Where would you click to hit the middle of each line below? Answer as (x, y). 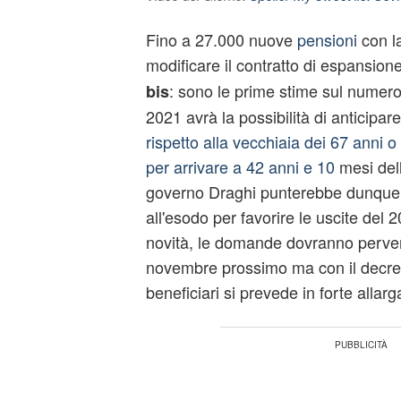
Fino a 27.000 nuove (221, 39)
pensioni (327, 39)
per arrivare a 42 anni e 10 (240, 166)
